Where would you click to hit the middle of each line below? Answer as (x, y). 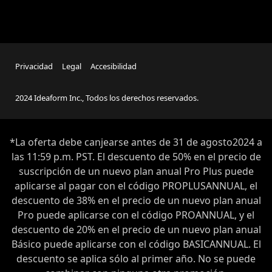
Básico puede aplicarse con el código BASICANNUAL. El (136, 244)
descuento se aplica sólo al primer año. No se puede (136, 259)
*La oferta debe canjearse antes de (91, 142)
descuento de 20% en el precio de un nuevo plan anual (136, 230)
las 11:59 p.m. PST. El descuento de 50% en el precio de (136, 157)
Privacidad (34, 66)
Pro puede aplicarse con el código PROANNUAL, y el (136, 215)
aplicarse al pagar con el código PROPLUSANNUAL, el (136, 186)
